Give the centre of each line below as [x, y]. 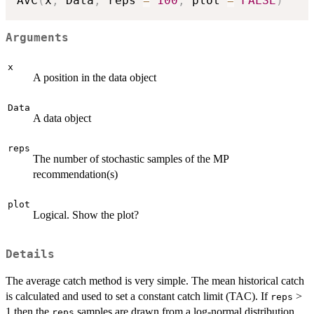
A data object [62, 118]
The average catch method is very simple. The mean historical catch [155, 280]
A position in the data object [95, 78]
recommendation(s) [75, 175]
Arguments [37, 38]
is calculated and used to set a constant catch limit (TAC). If [138, 296]
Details [30, 254]
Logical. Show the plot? [86, 215]
